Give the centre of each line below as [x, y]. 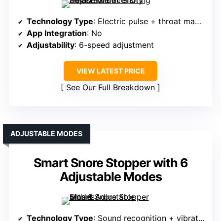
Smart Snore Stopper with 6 [110, 163]
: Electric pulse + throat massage [144, 21]
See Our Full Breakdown [110, 88]
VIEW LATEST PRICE [110, 71]
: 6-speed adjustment [114, 45]
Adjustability [51, 45]
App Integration [57, 33]
